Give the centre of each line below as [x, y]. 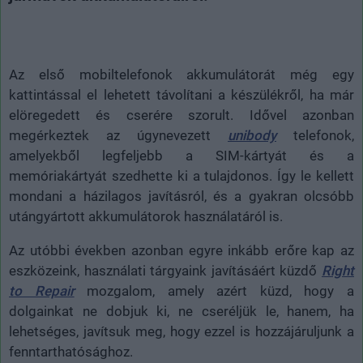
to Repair [42, 290]
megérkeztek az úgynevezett [118, 135]
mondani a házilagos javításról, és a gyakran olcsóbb [181, 196]
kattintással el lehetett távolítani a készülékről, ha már [181, 94]
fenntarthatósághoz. [71, 351]
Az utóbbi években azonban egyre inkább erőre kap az [181, 250]
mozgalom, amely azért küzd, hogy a [214, 290]
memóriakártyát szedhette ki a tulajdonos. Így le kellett [181, 175]
